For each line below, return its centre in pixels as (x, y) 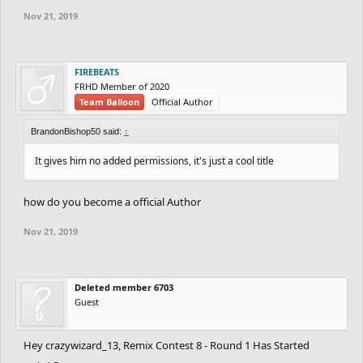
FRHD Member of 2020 (122, 86)
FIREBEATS (97, 71)
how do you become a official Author (112, 201)
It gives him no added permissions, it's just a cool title (154, 160)
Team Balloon (109, 101)
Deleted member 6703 (124, 287)
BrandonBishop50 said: (77, 131)
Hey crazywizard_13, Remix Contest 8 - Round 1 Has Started (167, 345)
